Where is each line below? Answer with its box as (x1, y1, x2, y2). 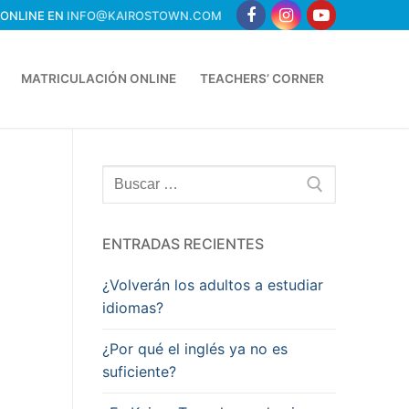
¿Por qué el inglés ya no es (102, 340, 288, 359)
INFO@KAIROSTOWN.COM (66, 7, 222, 23)
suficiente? (102, 362, 176, 382)
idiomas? (102, 299, 163, 318)
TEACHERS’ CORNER (200, 70, 324, 86)
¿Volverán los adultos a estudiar (102, 276, 323, 295)
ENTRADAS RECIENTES (102, 235, 264, 254)
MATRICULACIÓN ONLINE (21, 70, 176, 86)
